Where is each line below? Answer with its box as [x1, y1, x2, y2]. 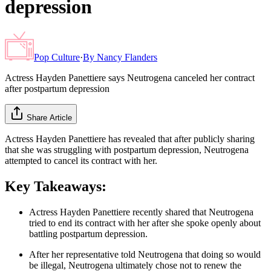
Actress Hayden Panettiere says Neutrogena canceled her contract [5, 72, 255, 83]
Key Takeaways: [5, 178, 106, 194]
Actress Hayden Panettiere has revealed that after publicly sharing [5, 133, 255, 144]
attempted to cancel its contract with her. [5, 155, 157, 166]
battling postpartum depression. [29, 228, 148, 239]
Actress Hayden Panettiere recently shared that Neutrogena [29, 206, 253, 217]
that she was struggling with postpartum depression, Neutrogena [5, 144, 249, 155]
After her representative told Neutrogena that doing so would [29, 249, 261, 260]
